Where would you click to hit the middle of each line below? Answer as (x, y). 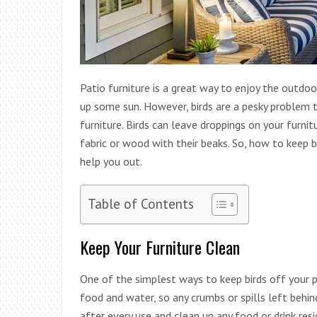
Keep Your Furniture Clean (160, 247)
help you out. (111, 161)
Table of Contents (141, 203)
